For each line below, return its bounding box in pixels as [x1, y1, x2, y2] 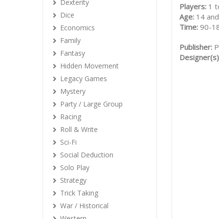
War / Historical [60, 201, 109, 210]
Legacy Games [60, 74, 107, 83]
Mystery [60, 87, 86, 96]
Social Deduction [60, 150, 113, 159]
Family [60, 36, 81, 45]
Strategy [60, 175, 87, 185]
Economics [60, 23, 95, 32]
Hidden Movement [60, 61, 119, 70]
